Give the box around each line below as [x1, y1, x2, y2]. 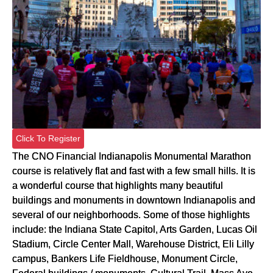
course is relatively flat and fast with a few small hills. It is [12, 165, 255, 177]
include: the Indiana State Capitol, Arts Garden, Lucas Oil [12, 224, 257, 235]
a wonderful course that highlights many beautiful [12, 180, 223, 191]
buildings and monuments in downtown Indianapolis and [12, 194, 255, 206]
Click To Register [16, 133, 80, 144]
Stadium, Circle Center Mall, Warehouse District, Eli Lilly [12, 238, 254, 250]
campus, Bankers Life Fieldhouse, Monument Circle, [12, 253, 238, 264]
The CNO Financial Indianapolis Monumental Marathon [12, 151, 251, 162]
